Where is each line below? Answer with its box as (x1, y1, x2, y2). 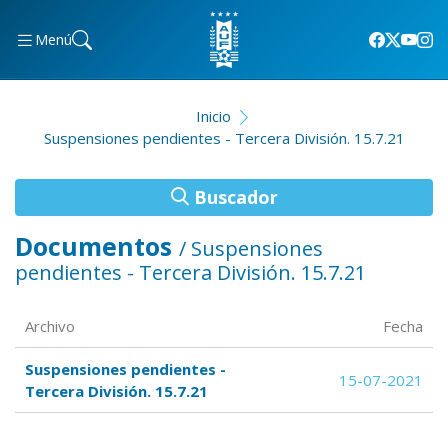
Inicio (195, 106, 231, 126)
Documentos (15, 229, 179, 263)
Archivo (25, 316, 75, 336)
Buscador (188, 185, 278, 209)
